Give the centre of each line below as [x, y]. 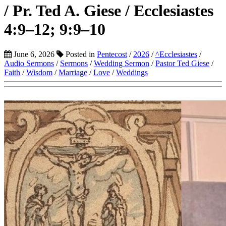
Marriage [73, 72]
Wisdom [39, 72]
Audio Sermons [29, 63]
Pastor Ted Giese [182, 63]
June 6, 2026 [33, 54]
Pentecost [112, 54]
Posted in [80, 54]
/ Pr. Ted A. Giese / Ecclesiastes [109, 11]
